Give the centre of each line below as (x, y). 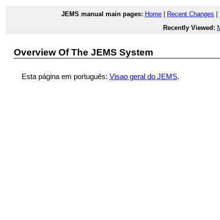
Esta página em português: (66, 76)
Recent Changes (191, 14)
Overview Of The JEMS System (83, 52)
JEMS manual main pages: (102, 14)
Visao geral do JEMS (143, 76)
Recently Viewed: (189, 28)
